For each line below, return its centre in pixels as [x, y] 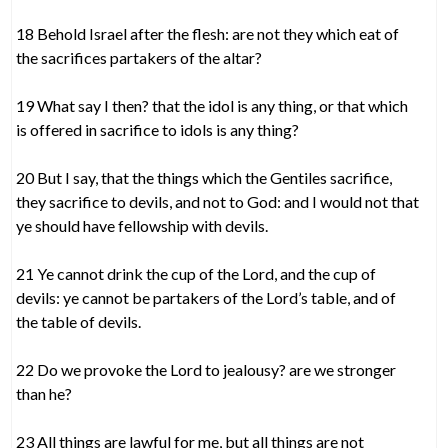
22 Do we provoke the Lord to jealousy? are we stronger [206, 369]
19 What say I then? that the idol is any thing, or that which [212, 105]
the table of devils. [79, 321]
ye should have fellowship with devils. [142, 225]
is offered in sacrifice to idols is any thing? [158, 129]
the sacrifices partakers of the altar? [139, 57]
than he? [44, 393]
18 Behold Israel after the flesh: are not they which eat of [208, 33]
